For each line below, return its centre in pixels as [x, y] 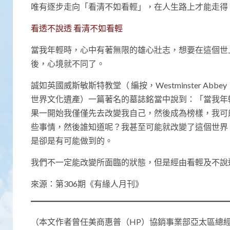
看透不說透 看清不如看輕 [77, 28]
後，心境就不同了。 [68, 63]
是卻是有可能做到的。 [72, 140]
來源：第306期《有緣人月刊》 [87, 183]
